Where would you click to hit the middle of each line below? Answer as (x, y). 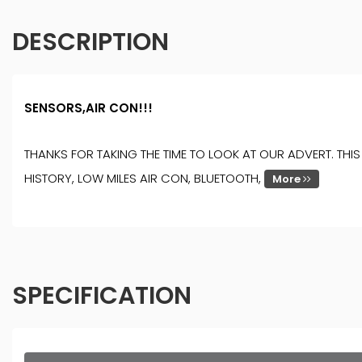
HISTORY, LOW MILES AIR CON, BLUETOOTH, (144, 179)
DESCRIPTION (90, 42)
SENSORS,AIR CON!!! (88, 108)
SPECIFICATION (102, 296)
